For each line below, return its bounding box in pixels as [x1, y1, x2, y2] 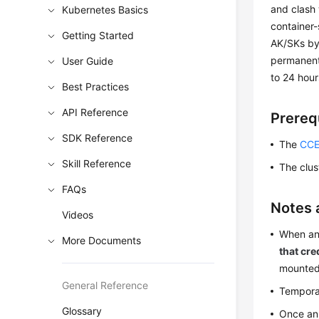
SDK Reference [62, 132, 133, 144]
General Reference [62, 279, 149, 291]
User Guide [62, 55, 114, 67]
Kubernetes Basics [62, 4, 149, 16]
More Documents [62, 234, 142, 246]
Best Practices [62, 80, 130, 93]
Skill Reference [62, 157, 132, 169]
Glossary [62, 305, 103, 317]
